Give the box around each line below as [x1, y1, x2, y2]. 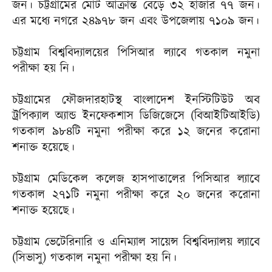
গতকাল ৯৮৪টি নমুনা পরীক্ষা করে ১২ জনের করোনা [12, 123, 260, 140]
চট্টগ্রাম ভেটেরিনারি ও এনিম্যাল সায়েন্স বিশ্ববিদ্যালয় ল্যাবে [12, 234, 260, 251]
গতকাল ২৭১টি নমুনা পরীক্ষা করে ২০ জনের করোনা [12, 186, 260, 203]
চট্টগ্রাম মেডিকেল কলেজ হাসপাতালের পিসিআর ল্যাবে [12, 171, 260, 188]
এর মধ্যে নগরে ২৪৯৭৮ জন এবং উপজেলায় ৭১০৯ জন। [12, 13, 259, 30]
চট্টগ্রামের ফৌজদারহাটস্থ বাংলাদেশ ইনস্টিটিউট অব [12, 92, 260, 109]
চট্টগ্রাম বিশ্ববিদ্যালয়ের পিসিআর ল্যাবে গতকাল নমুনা [12, 44, 260, 61]
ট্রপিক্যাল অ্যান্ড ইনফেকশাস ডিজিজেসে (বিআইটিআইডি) [12, 107, 260, 124]
